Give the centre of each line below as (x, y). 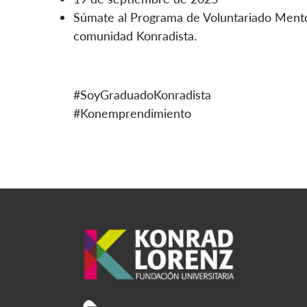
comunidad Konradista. (135, 35)
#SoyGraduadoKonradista (142, 94)
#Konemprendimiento (132, 113)
